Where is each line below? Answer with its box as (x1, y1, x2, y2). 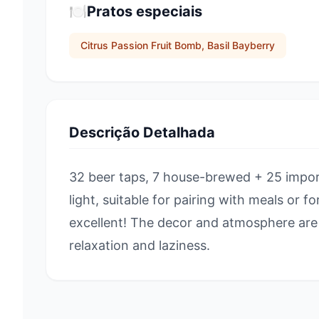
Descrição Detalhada (69, 124, 215, 141)
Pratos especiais (87, 3, 202, 20)
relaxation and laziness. (69, 238, 210, 253)
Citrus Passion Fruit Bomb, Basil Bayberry (80, 39, 275, 51)
